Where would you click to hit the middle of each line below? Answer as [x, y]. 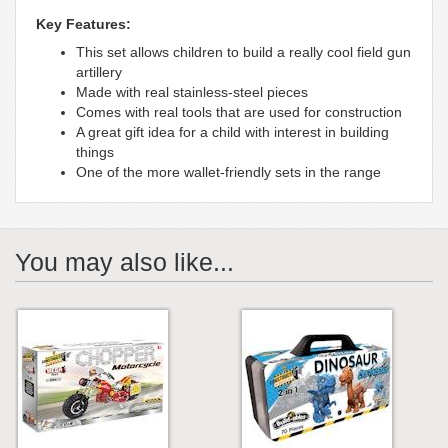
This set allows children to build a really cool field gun [243, 51]
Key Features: [83, 23]
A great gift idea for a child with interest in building [232, 131]
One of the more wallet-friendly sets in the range [228, 171]
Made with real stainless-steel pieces [192, 91]
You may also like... [124, 261]
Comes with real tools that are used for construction [239, 111]
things [95, 151]
